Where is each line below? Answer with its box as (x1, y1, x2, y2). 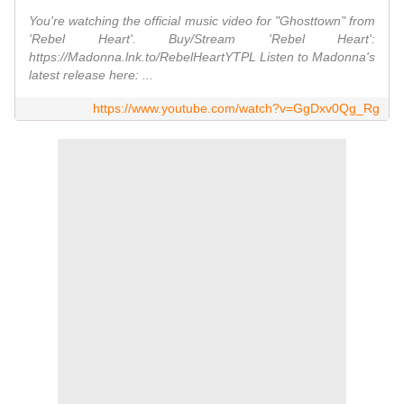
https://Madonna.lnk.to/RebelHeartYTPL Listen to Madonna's (29, 50, 375, 65)
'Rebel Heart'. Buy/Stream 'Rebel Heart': (29, 32, 375, 47)
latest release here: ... (29, 68, 153, 83)
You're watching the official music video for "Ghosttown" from (29, 14, 375, 29)
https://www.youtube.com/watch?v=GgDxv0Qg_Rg (93, 101, 380, 116)
